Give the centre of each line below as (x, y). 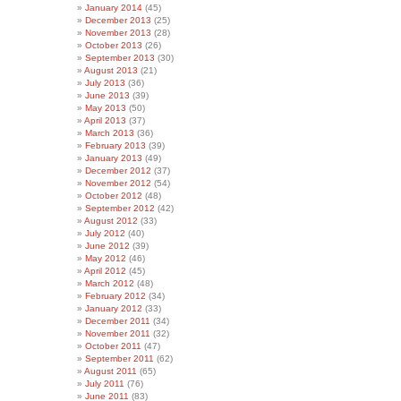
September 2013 (120, 58)
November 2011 (118, 333)
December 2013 (118, 20)
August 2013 (111, 70)
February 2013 (115, 145)
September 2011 (119, 358)
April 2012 (105, 271)
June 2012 (107, 246)
